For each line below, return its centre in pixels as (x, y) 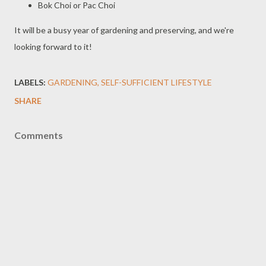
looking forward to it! (53, 47)
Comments (39, 135)
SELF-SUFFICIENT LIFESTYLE (156, 82)
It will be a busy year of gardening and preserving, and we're (124, 30)
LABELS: (30, 82)
